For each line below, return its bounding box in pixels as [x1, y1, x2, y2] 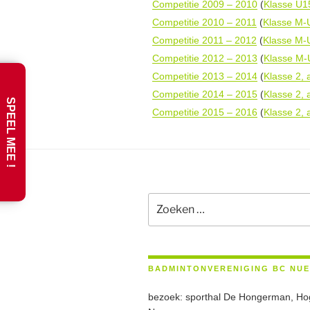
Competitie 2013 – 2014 [152, 70, 257, 82]
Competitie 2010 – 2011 [152, 16, 257, 28]
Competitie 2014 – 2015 [152, 88, 257, 100]
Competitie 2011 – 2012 [152, 34, 257, 46]
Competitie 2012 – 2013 [152, 52, 257, 64]
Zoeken [147, 194, 183, 206]
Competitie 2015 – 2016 [152, 106, 257, 118]
